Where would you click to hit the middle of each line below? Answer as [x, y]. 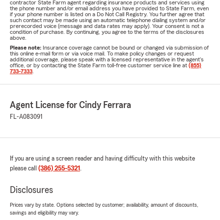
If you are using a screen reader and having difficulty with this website [102, 159]
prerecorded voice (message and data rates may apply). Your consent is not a [107, 26]
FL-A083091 [26, 117]
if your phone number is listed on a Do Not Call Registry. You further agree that [107, 14]
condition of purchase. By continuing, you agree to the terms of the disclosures [107, 32]
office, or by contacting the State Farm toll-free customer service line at [99, 65]
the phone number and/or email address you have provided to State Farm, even [109, 8]
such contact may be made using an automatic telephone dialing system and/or [108, 20]
